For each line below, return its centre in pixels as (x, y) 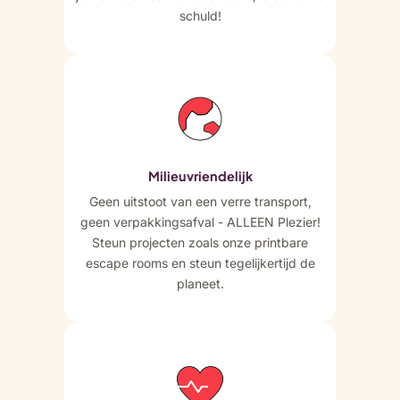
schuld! (200, 15)
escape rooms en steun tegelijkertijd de (200, 262)
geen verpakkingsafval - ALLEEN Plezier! (200, 221)
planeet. (200, 283)
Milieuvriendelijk (200, 175)
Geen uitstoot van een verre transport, (200, 201)
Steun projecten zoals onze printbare (200, 242)
